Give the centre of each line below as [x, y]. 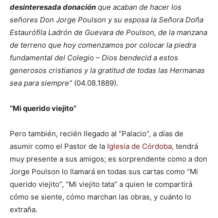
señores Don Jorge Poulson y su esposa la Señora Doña [107, 20]
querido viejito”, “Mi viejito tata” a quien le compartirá [101, 184]
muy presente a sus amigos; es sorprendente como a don [109, 159]
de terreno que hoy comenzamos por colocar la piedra [103, 45]
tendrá [186, 146]
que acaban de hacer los [139, 7]
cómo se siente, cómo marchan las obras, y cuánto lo [100, 197]
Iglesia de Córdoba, [140, 146]
